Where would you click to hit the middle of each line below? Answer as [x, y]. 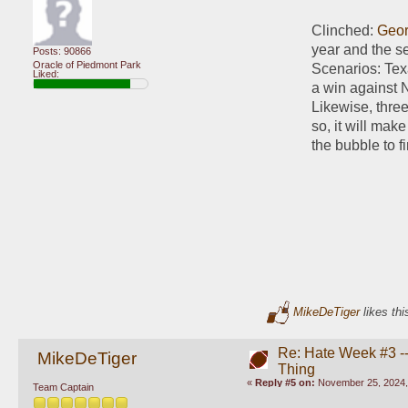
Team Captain [63, 387]
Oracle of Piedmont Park [87, 65]
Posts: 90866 [62, 51]
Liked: [46, 74]
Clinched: [345, 30]
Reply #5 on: [285, 383]
